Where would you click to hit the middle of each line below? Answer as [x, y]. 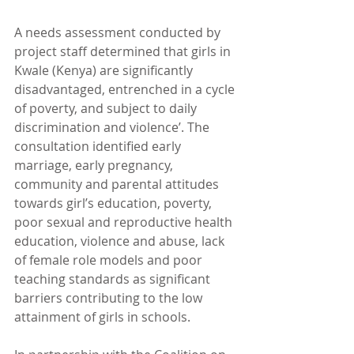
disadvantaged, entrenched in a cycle [126, 89]
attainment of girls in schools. [102, 317]
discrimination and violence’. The [113, 127]
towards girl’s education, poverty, [115, 203]
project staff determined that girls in [124, 51]
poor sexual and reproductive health [125, 222]
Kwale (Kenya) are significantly [105, 70]
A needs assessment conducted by [119, 32]
